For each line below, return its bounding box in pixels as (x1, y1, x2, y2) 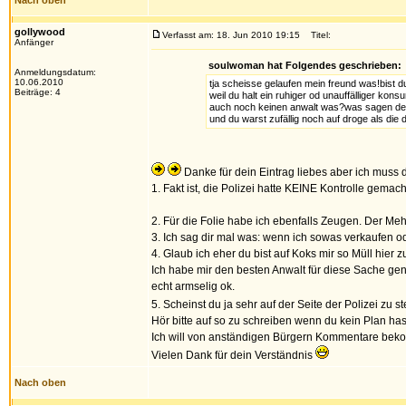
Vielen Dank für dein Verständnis (151, 349, 315, 362)
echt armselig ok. (151, 280, 235, 293)
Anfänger (14, 37, 53, 47)
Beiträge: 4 (14, 87, 61, 97)
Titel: (303, 30, 331, 40)
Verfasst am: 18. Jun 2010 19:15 (162, 30, 300, 40)
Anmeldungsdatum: (14, 67, 96, 77)
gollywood (14, 26, 65, 37)
